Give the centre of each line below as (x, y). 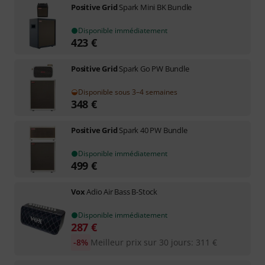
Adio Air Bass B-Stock (122, 192)
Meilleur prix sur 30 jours (140, 242)
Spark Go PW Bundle (154, 69)
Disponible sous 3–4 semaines (128, 92)
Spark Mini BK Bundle (156, 7)
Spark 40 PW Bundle (153, 130)
